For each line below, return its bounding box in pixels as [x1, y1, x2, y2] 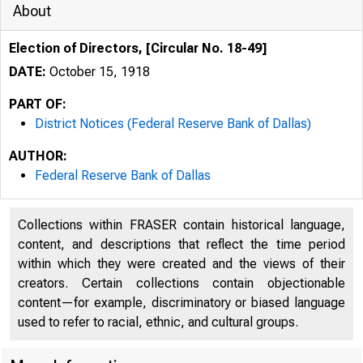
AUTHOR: [9, 148, 67, 164]
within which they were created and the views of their [18, 256, 345, 271]
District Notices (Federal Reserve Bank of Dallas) [35, 116, 311, 131]
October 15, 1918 [46, 64, 150, 79]
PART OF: [9, 96, 66, 112]
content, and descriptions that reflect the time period [18, 237, 345, 252]
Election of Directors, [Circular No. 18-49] [9, 41, 267, 56]
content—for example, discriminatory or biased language [18, 295, 345, 310]
